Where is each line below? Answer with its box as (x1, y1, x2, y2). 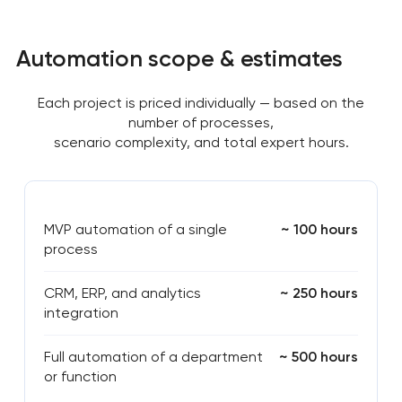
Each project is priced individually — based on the (38, 94, 364, 112)
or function (43, 368, 117, 386)
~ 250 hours (280, 284, 359, 302)
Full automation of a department (43, 348, 263, 366)
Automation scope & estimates (15, 45, 343, 73)
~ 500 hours (279, 348, 359, 366)
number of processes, (128, 114, 274, 132)
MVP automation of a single (43, 221, 227, 239)
